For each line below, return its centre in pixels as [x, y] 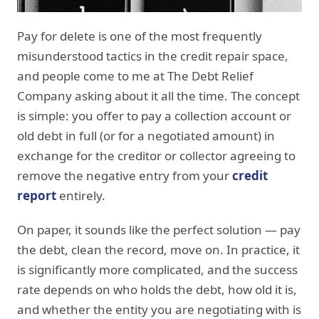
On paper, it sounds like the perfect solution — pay [159, 229]
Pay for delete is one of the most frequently [140, 36]
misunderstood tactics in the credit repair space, [153, 56]
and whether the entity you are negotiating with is [159, 309]
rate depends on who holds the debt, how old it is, [157, 289]
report [37, 195]
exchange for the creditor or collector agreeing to [156, 155]
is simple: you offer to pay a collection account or [154, 115]
